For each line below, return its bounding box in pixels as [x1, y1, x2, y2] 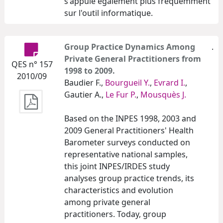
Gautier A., [64, 89, 106, 100]
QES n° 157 [11, 58, 53, 70]
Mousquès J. [140, 89, 186, 100]
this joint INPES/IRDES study [64, 160, 170, 172]
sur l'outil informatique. [64, 7, 153, 18]
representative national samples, [64, 148, 188, 160]
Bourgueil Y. [105, 77, 150, 88]
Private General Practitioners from [64, 53, 201, 64]
